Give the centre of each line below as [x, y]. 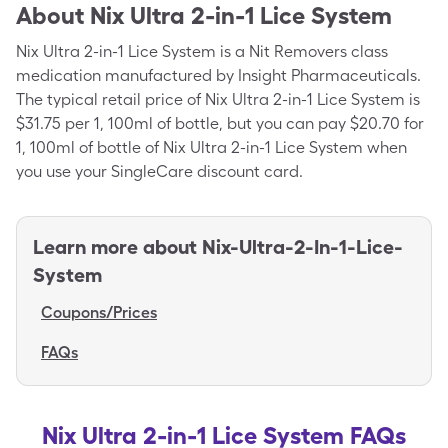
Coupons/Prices [99, 312]
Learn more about [115, 247]
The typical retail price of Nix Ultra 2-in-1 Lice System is [218, 99]
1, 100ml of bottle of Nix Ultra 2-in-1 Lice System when [211, 147]
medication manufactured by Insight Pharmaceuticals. [218, 75]
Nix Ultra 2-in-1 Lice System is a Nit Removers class [202, 51]
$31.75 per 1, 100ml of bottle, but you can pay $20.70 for [220, 123]
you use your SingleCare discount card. [159, 171]
